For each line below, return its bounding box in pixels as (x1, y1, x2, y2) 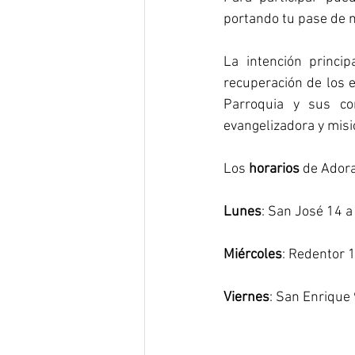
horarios (249, 161, 300, 177)
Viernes (223, 289, 269, 306)
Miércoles (223, 246, 282, 263)
